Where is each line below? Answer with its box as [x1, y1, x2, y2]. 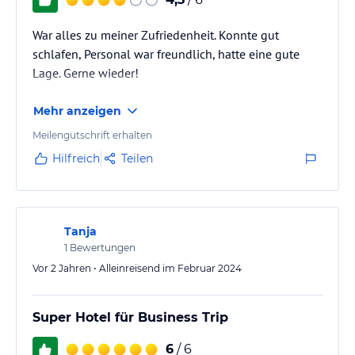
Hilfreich [52, 151, 100, 166]
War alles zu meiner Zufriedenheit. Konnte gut [32, 26, 279, 43]
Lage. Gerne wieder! [32, 64, 139, 81]
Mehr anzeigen [33, 103, 121, 118]
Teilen [121, 151, 153, 166]
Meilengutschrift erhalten [32, 128, 152, 141]
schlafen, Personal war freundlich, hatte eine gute [32, 45, 300, 62]
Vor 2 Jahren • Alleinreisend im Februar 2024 [32, 261, 242, 274]
